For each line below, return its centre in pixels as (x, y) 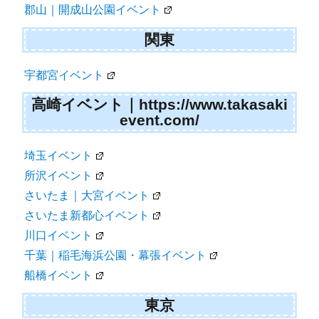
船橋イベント (59, 276)
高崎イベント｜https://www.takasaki (159, 105)
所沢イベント (59, 176)
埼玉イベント (59, 156)
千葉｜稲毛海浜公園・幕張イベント (116, 256)
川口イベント (59, 236)
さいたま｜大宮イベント (87, 196)
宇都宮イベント (64, 75)
